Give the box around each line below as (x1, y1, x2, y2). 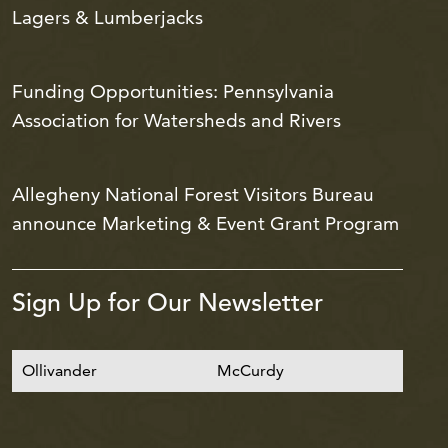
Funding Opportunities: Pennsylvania (11, 80, 334, 103)
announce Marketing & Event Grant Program (11, 212, 399, 235)
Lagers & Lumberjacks (11, 6, 203, 29)
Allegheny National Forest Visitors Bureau (11, 183, 374, 206)
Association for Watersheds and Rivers (11, 109, 341, 132)
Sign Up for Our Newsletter (11, 287, 323, 318)
